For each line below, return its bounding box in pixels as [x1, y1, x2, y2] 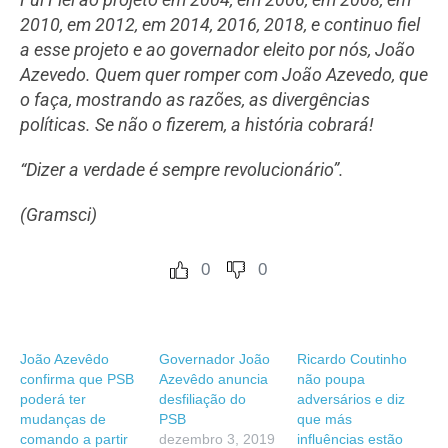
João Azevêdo [20, 351, 109, 368]
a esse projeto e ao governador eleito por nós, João [20, 39, 415, 61]
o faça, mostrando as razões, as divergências [20, 89, 370, 111]
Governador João [158, 351, 270, 368]
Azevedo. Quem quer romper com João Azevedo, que [20, 64, 428, 86]
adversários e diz [297, 391, 406, 408]
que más [297, 411, 353, 428]
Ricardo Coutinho [297, 351, 408, 368]
